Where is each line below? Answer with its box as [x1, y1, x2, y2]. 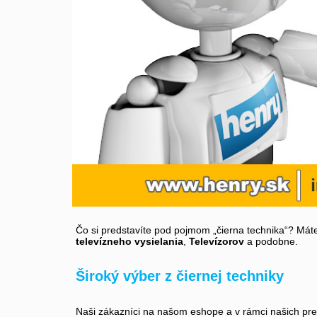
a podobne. [244, 236, 298, 248]
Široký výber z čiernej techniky [76, 268, 284, 284]
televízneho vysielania [76, 236, 183, 248]
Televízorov [189, 236, 244, 248]
